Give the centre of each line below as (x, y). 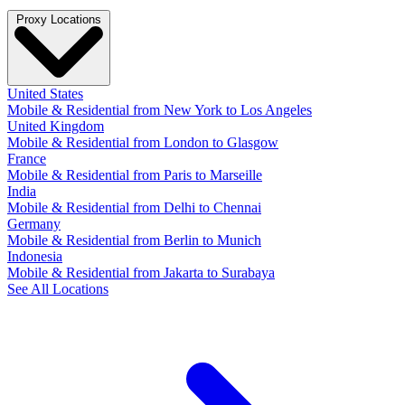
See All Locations (58, 289)
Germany (34, 224)
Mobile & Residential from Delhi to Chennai (134, 208)
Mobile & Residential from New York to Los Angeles (160, 110)
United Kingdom (56, 127)
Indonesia (35, 257)
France (27, 159)
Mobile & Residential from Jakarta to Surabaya (141, 273)
